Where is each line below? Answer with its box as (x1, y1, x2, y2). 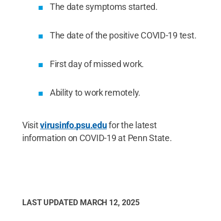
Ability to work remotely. (49, 87, 141, 98)
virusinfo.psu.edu (40, 119, 107, 130)
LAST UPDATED (22, 197, 80, 207)
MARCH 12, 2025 (79, 197, 140, 207)
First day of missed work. (49, 58, 145, 69)
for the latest (107, 119, 157, 130)
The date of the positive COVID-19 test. (49, 30, 197, 40)
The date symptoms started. (49, 1, 158, 12)
